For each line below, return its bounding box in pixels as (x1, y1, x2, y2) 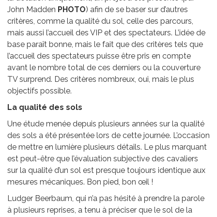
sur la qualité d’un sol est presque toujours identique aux (7, 165, 205, 175)
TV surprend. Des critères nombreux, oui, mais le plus (7, 74, 194, 84)
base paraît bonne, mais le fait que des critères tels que (7, 39, 203, 49)
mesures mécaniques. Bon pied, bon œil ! (7, 177, 153, 186)
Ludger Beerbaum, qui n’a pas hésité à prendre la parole (7, 193, 204, 203)
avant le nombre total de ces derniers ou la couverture (7, 62, 201, 72)
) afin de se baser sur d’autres (86, 4, 188, 14)
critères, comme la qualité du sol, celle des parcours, (7, 16, 193, 26)
